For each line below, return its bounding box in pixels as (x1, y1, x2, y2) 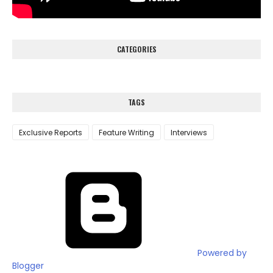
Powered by (195, 246, 247, 259)
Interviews (171, 127, 207, 138)
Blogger (12, 259, 44, 272)
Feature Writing (99, 127, 154, 138)
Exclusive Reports (19, 127, 82, 138)
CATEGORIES (116, 43, 157, 54)
